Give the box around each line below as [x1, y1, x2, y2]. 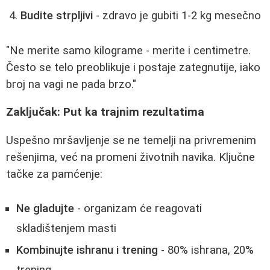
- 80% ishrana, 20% [158, 243, 254, 257]
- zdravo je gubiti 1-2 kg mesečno [93, 9, 261, 23]
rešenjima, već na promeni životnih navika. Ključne [6, 151, 255, 164]
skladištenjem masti [16, 221, 116, 235]
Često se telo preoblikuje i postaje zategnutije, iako [6, 60, 260, 74]
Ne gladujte [16, 201, 74, 215]
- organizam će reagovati [74, 201, 202, 215]
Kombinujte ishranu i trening [16, 243, 158, 257]
